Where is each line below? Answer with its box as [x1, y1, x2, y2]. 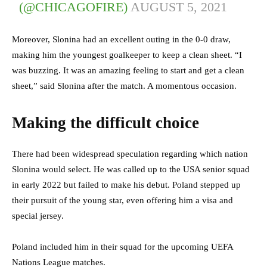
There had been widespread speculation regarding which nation [12, 149, 248, 159]
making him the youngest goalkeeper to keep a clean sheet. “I [12, 50, 242, 60]
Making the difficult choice [12, 114, 199, 132]
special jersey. [12, 211, 64, 221]
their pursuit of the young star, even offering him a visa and [12, 195, 233, 206]
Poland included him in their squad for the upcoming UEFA [12, 242, 233, 252]
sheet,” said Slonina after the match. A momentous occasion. [12, 81, 239, 91]
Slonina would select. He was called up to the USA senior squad [12, 164, 250, 175]
